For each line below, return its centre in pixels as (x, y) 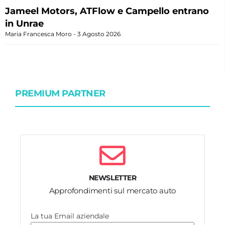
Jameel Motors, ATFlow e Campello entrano (107, 11)
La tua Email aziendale (70, 216)
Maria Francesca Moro (39, 34)
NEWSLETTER (113, 178)
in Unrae (24, 23)
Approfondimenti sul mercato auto (113, 190)
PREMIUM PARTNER (60, 93)
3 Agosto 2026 (98, 34)
